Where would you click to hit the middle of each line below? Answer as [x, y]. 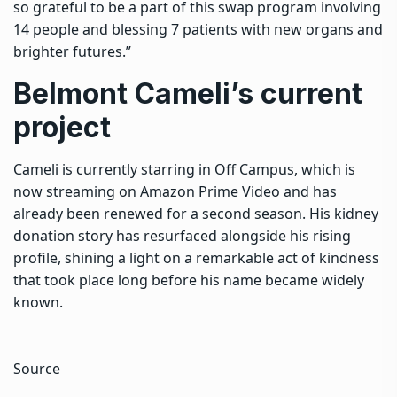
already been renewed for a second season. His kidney [196, 213]
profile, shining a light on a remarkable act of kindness [196, 257]
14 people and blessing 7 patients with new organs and [198, 29]
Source [37, 368]
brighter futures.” [72, 51]
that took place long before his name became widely [189, 280]
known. [38, 302]
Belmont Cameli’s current [188, 93]
